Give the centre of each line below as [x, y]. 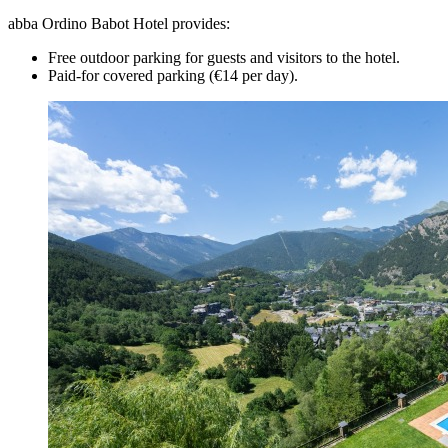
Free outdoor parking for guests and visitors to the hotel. [228, 57]
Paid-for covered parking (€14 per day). [173, 75]
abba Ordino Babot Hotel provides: [123, 23]
